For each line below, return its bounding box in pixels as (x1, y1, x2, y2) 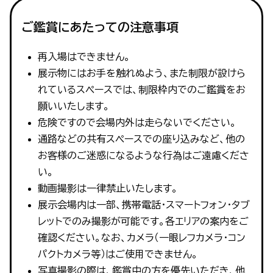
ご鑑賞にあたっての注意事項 (21, 20, 179, 33)
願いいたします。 (37, 101, 110, 111)
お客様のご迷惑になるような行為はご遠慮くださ (37, 150, 249, 160)
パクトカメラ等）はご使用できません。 (37, 249, 198, 259)
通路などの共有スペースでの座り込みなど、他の (37, 133, 245, 144)
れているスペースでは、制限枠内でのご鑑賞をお (37, 84, 246, 94)
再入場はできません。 (37, 51, 130, 62)
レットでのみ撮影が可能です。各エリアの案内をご (37, 216, 249, 226)
